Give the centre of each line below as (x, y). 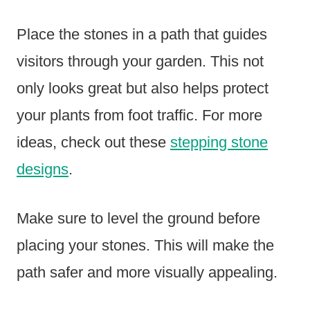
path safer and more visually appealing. (147, 273)
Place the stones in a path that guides (142, 35)
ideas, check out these (93, 143)
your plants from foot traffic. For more (139, 116)
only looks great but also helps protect (143, 89)
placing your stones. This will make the (145, 246)
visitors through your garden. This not (140, 62)
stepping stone (219, 143)
